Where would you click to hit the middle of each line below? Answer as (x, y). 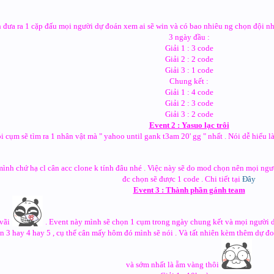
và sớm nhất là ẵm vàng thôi (173, 265)
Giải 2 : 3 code (189, 103)
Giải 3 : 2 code (189, 114)
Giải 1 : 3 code (189, 48)
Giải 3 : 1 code (189, 70)
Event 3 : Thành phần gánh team (189, 190)
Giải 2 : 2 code (189, 59)
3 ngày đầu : (189, 37)
